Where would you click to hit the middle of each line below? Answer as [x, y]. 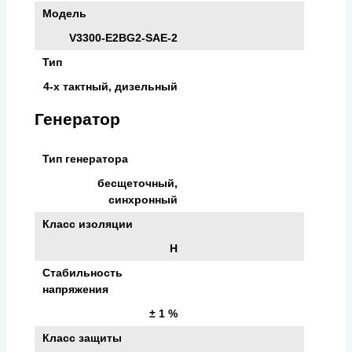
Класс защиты [82, 337]
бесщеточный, [137, 183]
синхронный [143, 199]
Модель [64, 13]
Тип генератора [85, 158]
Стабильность [82, 272]
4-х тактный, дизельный [110, 86]
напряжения [75, 289]
